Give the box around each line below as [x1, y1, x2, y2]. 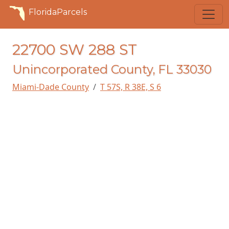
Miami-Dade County [12, 81, 89, 93]
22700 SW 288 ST [12, 40, 137, 58]
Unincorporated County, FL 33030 [12, 62, 212, 77]
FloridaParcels [29, 7, 87, 17]
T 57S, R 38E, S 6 [100, 81, 161, 93]
